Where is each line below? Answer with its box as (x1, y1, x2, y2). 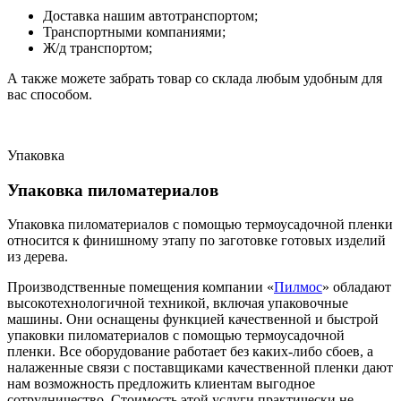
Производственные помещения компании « (7, 279, 274, 295)
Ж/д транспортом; (43, 39, 152, 55)
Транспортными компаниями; (43, 23, 226, 39)
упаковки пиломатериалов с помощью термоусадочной (7, 328, 345, 344)
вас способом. (7, 86, 92, 102)
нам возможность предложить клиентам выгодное (7, 376, 315, 392)
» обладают (322, 279, 391, 295)
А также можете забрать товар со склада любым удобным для (7, 70, 382, 86)
